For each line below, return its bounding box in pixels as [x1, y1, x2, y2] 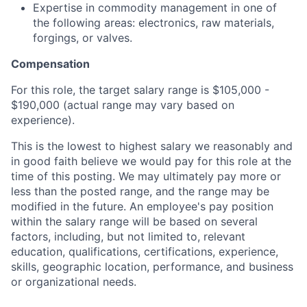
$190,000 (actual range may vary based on [11, 98, 234, 112]
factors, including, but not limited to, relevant [11, 230, 245, 243]
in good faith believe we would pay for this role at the [11, 154, 291, 168]
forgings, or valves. [33, 31, 132, 45]
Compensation [11, 57, 90, 71]
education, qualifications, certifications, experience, [11, 245, 278, 258]
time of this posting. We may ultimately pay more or [11, 169, 281, 183]
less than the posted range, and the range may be [11, 184, 269, 198]
